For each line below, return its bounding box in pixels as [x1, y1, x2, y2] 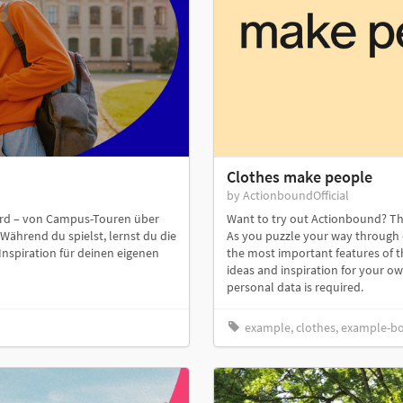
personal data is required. [227, 278, 363, 295]
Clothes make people [227, 166, 372, 187]
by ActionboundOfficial [227, 186, 349, 203]
